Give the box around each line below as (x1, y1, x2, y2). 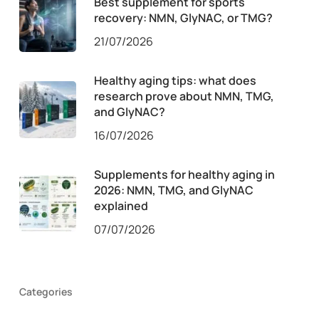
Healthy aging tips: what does (93, 72, 256, 88)
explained (93, 197, 148, 214)
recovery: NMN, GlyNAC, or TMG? (93, 9, 273, 26)
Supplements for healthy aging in (93, 166, 275, 182)
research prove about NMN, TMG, (93, 88, 274, 104)
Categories (19, 284, 73, 298)
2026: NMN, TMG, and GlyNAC (93, 182, 253, 198)
